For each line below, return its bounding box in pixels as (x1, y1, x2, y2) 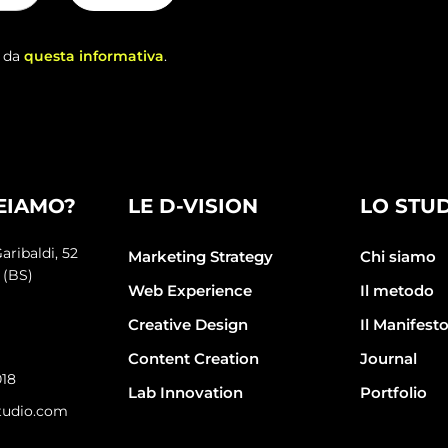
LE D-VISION (128, 194, 259, 218)
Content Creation (128, 349, 260, 369)
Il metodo (359, 281, 434, 301)
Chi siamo (359, 247, 436, 266)
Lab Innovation (128, 383, 244, 403)
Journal (359, 349, 417, 369)
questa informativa (24, 47, 164, 65)
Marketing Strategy (128, 247, 274, 266)
